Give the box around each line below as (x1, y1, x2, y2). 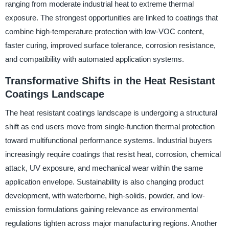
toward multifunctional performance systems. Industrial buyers (5, 136, 212, 145)
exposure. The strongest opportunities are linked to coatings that (5, 13, 218, 22)
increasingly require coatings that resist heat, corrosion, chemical (5, 150, 221, 158)
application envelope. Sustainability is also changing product (5, 177, 203, 186)
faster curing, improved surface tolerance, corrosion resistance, (5, 41, 216, 50)
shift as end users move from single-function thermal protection (5, 122, 215, 131)
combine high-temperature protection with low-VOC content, (5, 27, 204, 36)
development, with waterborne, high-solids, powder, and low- (5, 191, 205, 200)
